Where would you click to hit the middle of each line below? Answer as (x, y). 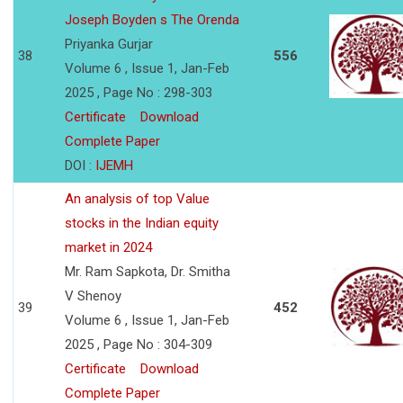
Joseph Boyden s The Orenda (152, 20)
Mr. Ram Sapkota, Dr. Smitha (148, 272)
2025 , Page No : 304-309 (139, 345)
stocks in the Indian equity (142, 224)
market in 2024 (108, 248)
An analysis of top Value (137, 199)
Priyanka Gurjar (109, 45)
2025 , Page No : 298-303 (139, 93)
